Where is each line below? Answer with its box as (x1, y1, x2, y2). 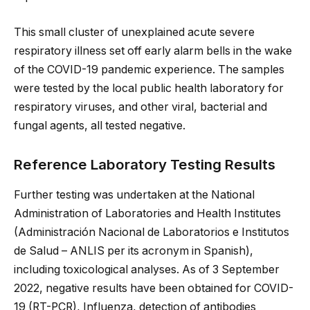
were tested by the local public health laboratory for (14, 81, 284, 95)
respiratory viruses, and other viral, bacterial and (14, 100, 267, 113)
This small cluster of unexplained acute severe (14, 25, 255, 39)
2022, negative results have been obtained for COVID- (14, 281, 293, 295)
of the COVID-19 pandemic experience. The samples (14, 62, 284, 76)
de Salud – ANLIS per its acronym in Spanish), (14, 244, 253, 257)
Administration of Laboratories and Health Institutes (14, 206, 281, 220)
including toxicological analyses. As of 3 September (14, 262, 280, 276)
